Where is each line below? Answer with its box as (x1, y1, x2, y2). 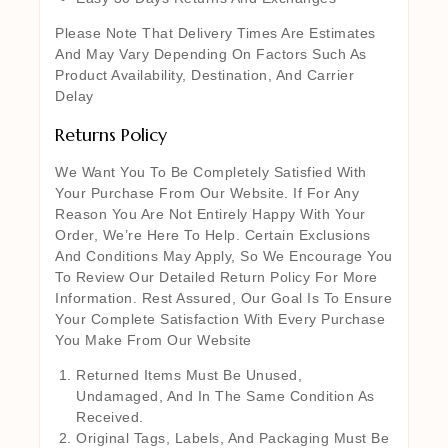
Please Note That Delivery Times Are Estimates (55, 24, 376, 41)
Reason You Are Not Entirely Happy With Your (55, 205, 366, 222)
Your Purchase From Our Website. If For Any (55, 184, 359, 201)
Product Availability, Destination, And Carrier (55, 66, 354, 83)
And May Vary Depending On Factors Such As (55, 45, 367, 62)
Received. (76, 408, 144, 425)
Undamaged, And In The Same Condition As (76, 387, 375, 404)
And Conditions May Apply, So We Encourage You (55, 247, 393, 264)
